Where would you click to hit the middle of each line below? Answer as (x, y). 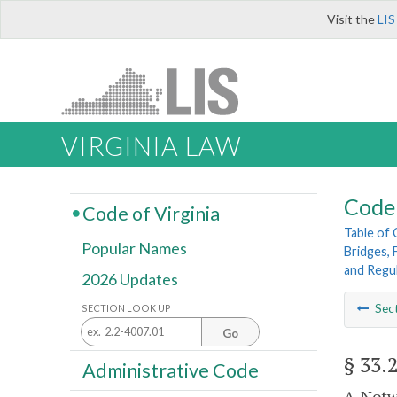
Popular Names (134, 249)
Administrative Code (170, 370)
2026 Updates (130, 280)
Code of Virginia (151, 213)
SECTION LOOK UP (126, 307)
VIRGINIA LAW (151, 147)
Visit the (352, 19)
